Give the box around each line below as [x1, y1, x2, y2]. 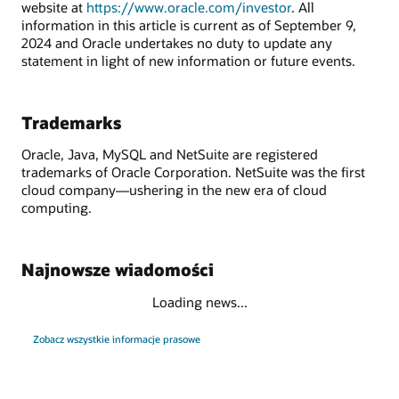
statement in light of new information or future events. [21, 51, 355, 69]
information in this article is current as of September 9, [21, 15, 356, 34]
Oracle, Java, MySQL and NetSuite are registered [21, 145, 318, 164]
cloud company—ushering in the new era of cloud [21, 181, 327, 199]
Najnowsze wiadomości [21, 258, 214, 281]
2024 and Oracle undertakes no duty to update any [21, 33, 332, 52]
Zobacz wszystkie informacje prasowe [32, 332, 200, 346]
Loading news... [151, 292, 248, 311]
